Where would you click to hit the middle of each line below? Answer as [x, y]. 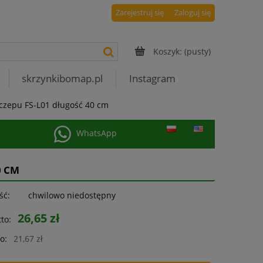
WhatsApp [97, 133]
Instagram [153, 78]
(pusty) [198, 51]
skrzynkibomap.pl [63, 78]
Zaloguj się [193, 13]
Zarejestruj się [140, 13]
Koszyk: [168, 51]
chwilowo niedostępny [72, 195]
